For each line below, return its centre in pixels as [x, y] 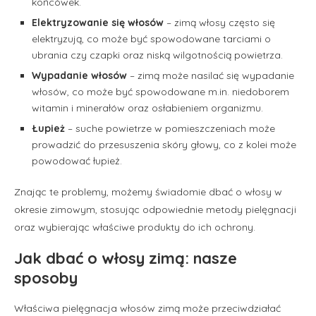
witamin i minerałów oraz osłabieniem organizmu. [147, 108]
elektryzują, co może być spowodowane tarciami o [151, 38]
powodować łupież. [77, 160]
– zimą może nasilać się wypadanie [211, 75]
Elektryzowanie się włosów [98, 22]
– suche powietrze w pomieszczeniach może [170, 128]
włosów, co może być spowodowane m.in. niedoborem [160, 91]
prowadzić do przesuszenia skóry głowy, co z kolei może [164, 144]
